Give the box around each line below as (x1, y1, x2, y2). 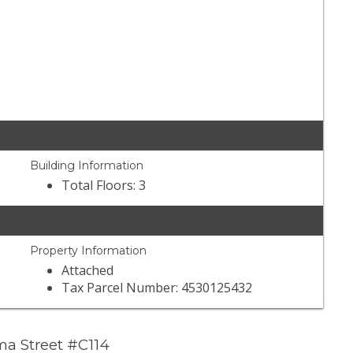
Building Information (30, 158, 144, 173)
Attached (61, 262, 114, 280)
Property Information (30, 243, 147, 258)
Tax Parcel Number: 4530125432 (61, 279, 253, 297)
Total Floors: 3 (61, 176, 147, 195)
